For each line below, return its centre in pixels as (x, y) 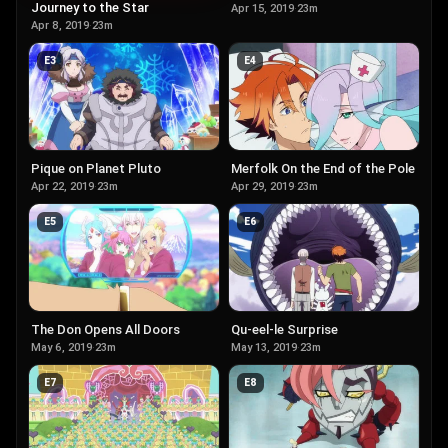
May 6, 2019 (61, 347)
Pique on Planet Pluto (96, 168)
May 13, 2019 (264, 347)
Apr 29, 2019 (262, 186)
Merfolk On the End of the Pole (323, 168)
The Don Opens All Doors (105, 329)
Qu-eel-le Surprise (284, 329)
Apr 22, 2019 (62, 186)
